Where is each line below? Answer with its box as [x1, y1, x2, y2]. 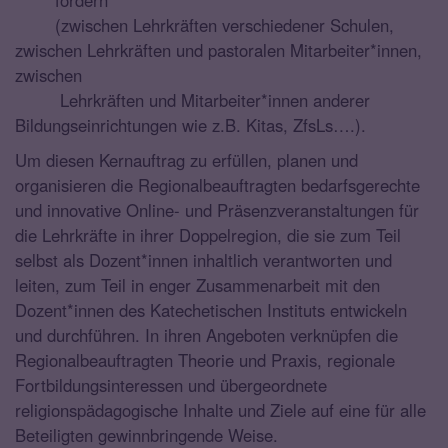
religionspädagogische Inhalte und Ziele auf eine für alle [15, 397, 426, 422]
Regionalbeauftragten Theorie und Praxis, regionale [15, 347, 395, 372]
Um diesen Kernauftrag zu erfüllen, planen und [15, 147, 358, 172]
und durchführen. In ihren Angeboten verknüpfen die [15, 322, 398, 347]
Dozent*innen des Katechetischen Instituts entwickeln [15, 297, 407, 322]
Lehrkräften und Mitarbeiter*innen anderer [15, 87, 370, 112]
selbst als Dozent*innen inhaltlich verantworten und [15, 247, 392, 272]
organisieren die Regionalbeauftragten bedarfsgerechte [15, 172, 420, 197]
